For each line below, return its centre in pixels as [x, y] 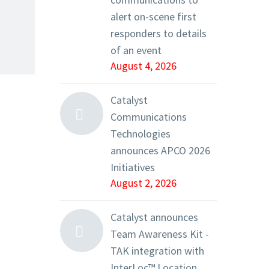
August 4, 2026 [144, 66]
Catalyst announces [154, 217]
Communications [149, 117]
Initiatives [133, 167]
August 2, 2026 [144, 183]
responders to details [159, 33]
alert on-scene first [153, 17]
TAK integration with [157, 251]
